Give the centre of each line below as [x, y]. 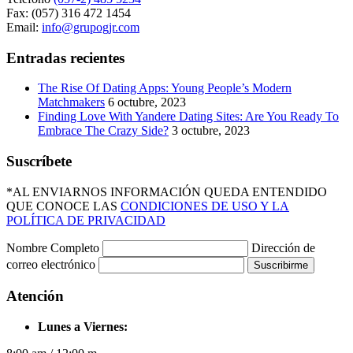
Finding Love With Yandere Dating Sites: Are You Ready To [188, 117]
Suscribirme [281, 265]
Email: [24, 27]
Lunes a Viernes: [83, 327]
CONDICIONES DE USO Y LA [205, 206]
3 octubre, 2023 [211, 131]
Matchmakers [71, 102]
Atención [35, 296]
